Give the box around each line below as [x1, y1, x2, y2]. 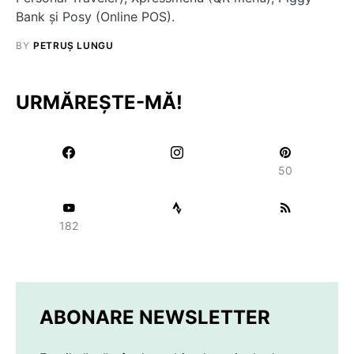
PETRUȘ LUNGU [33, 40, 114, 51]
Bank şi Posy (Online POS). [16, 9, 175, 24]
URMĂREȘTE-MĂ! [16, 91, 183, 114]
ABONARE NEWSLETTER [40, 306, 270, 329]
